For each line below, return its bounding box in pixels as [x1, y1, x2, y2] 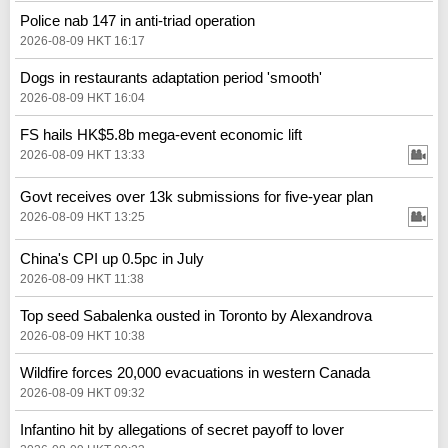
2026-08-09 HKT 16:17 [20, 33, 145, 48]
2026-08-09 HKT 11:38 [20, 271, 144, 286]
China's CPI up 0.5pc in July [20, 249, 204, 267]
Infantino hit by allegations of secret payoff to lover [20, 420, 344, 438]
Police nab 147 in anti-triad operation [20, 11, 255, 29]
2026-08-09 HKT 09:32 [20, 385, 145, 400]
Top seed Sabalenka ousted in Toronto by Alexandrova [20, 306, 372, 324]
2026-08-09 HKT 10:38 [20, 328, 145, 343]
